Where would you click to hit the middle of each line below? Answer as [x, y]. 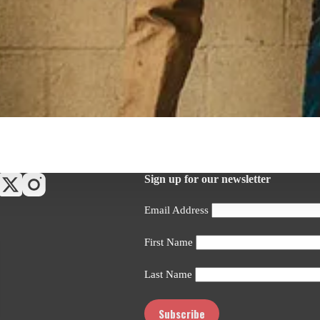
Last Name [168, 274]
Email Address [176, 210]
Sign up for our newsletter [207, 179]
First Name [169, 242]
